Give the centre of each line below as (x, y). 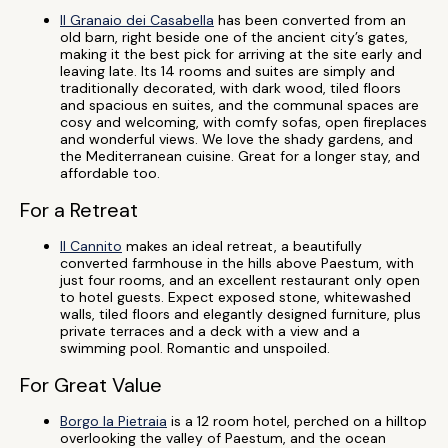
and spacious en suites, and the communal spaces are (239, 105)
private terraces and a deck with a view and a (210, 331)
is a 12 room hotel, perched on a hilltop (297, 421)
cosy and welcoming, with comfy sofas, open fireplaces (243, 122)
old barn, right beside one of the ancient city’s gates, (234, 37)
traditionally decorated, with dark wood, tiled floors (230, 88)
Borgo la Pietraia (113, 421)
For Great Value (91, 385)
